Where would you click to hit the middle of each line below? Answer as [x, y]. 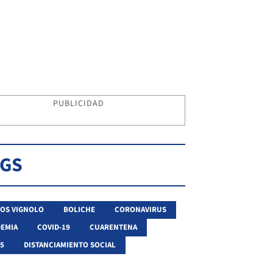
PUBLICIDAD [79, 103]
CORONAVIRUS [140, 209]
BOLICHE [79, 209]
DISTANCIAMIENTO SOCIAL [70, 245]
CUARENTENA [113, 227]
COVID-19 [54, 227]
